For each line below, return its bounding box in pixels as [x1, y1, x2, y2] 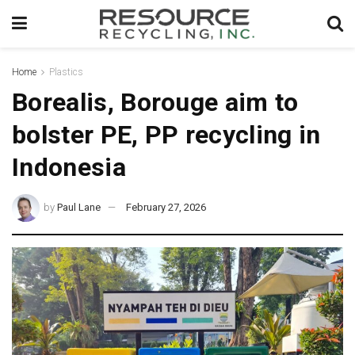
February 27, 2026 [126, 200, 207, 213]
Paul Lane [57, 200, 101, 213]
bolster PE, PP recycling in [12, 120, 321, 150]
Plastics [49, 67, 83, 78]
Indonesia [12, 152, 126, 182]
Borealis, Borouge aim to [12, 87, 299, 117]
